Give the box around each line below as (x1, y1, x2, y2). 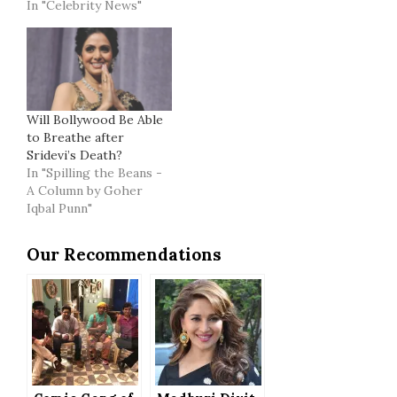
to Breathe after (27, 128, 124, 145)
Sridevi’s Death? (27, 146, 122, 163)
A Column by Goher (27, 182, 143, 198)
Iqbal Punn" (27, 199, 92, 216)
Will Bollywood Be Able (27, 111, 163, 128)
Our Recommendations (27, 243, 222, 265)
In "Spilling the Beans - (27, 164, 162, 181)
